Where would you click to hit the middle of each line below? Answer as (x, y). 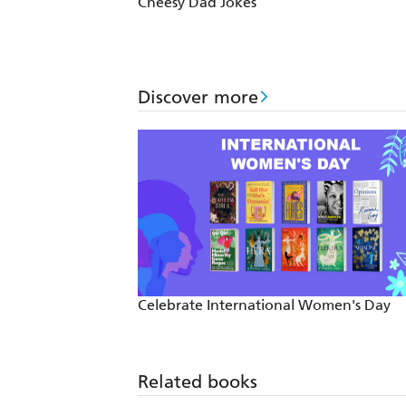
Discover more (198, 97)
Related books (198, 382)
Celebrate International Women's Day (264, 305)
